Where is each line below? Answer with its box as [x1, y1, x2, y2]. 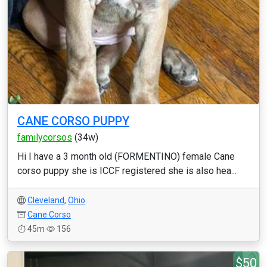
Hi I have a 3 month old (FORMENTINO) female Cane [17, 151, 235, 162]
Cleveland [27, 195, 64, 205]
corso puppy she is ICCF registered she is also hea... [17, 165, 237, 176]
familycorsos [17, 132, 72, 143]
